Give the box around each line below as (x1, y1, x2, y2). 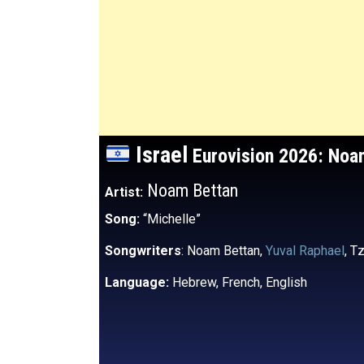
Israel (130, 141, 188, 168)
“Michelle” (143, 211, 201, 227)
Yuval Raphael (266, 243, 344, 258)
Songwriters (105, 243, 181, 258)
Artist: (105, 184, 143, 200)
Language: (105, 275, 169, 290)
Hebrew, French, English (169, 275, 307, 290)
